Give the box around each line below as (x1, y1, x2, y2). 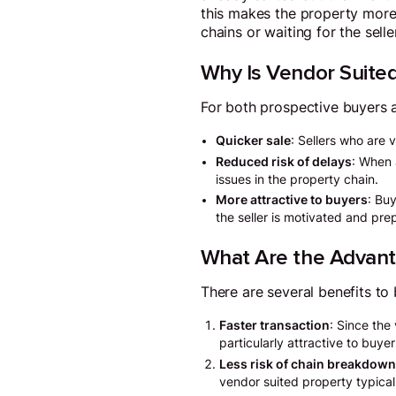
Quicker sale (216, 133, 292, 148)
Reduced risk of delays (216, 154, 353, 169)
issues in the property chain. (216, 171, 379, 187)
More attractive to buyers (216, 193, 369, 208)
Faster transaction (218, 318, 330, 333)
